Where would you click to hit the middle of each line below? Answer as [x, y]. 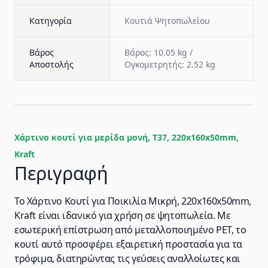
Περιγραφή [61, 173]
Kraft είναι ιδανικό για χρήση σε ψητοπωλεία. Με [123, 215]
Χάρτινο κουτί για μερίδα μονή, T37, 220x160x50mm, [127, 137]
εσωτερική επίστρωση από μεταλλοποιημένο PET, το [130, 230]
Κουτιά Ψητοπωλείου [167, 21]
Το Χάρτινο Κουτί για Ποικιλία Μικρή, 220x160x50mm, [133, 201]
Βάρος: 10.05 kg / [159, 52]
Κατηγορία [51, 21]
